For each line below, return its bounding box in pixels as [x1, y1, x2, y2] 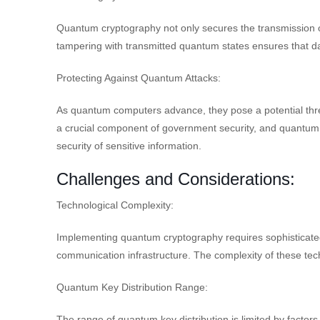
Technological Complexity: [56, 199, 174, 211]
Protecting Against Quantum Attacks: [56, 71, 221, 84]
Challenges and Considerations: [56, 169, 295, 189]
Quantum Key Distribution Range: [56, 281, 208, 293]
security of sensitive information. [56, 139, 201, 151]
